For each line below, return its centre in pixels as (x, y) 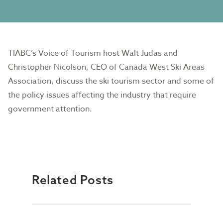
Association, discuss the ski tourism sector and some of (111, 81)
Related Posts (73, 180)
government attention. (50, 109)
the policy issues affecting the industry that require (102, 95)
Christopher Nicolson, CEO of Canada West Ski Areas (106, 67)
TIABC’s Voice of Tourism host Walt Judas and (93, 53)
